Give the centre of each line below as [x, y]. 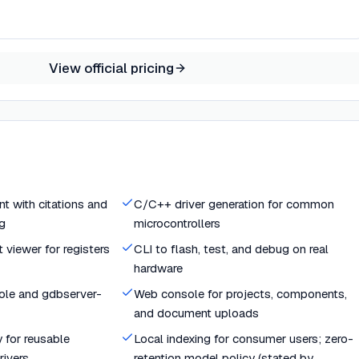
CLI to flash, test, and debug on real [231, 249]
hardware [158, 268]
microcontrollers [177, 223]
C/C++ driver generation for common [234, 204]
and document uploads [196, 313]
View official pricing [111, 68]
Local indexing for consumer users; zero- [244, 339]
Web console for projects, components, [240, 294]
